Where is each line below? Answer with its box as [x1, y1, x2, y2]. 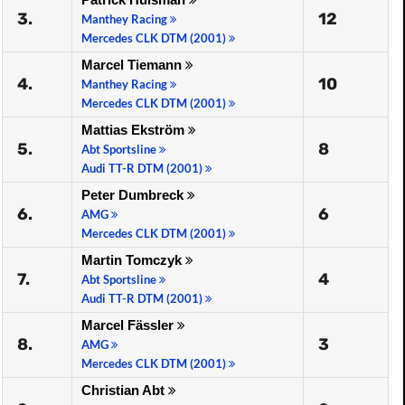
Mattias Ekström [81, 122, 188, 137]
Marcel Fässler [81, 317, 177, 333]
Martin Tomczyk [81, 252, 185, 268]
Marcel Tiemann [81, 57, 185, 72]
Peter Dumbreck [81, 187, 187, 202]
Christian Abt [81, 382, 168, 398]
